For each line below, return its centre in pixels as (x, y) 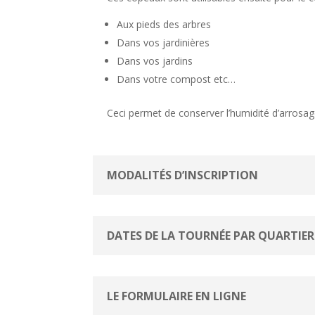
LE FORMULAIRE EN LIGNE (176, 296)
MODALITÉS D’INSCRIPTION (182, 175)
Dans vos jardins (155, 60)
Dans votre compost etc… (176, 79)
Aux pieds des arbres (164, 24)
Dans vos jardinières (163, 42)
